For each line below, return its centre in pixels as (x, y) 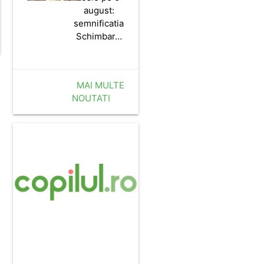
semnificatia (99, 23)
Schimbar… (99, 36)
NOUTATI (91, 98)
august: (99, 10)
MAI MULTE (101, 85)
